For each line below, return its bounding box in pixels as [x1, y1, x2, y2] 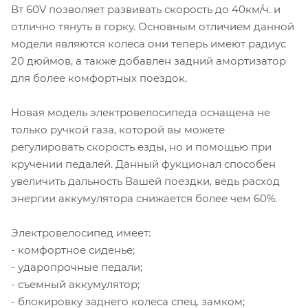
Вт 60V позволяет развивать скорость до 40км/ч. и [11, 3, 280, 16]
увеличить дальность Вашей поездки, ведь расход [11, 175, 280, 188]
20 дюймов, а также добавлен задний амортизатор [11, 54, 286, 68]
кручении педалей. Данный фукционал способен [11, 157, 276, 171]
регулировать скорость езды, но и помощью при [11, 140, 272, 154]
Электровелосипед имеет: [11, 226, 151, 240]
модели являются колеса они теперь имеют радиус [11, 37, 286, 51]
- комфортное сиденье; [11, 243, 135, 257]
